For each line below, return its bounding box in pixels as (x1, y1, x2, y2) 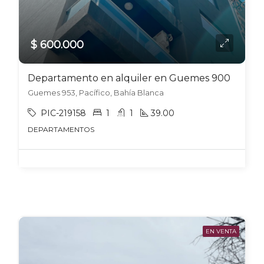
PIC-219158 (41, 108, 86, 118)
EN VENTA (206, 227, 236, 235)
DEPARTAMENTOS (28, 125, 94, 134)
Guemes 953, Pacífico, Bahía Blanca (28, 88, 164, 97)
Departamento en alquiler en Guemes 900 (28, 72, 230, 84)
